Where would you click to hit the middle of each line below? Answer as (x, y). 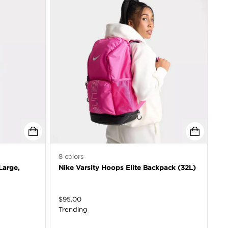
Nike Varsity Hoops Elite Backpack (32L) (127, 168)
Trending (73, 209)
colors (73, 156)
